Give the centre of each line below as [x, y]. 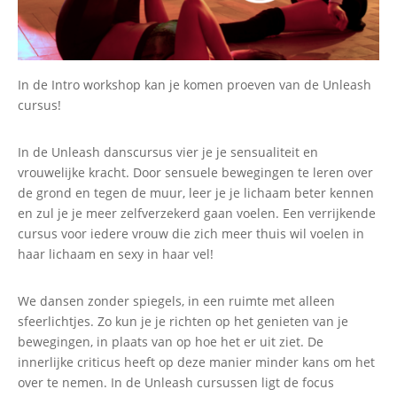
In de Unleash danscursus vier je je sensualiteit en [168, 152]
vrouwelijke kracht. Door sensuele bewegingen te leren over [195, 172]
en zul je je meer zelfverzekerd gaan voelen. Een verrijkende [197, 213]
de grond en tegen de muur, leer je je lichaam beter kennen [196, 192]
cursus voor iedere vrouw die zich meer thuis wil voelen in [191, 233]
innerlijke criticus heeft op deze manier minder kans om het [196, 362]
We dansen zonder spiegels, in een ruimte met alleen [176, 300]
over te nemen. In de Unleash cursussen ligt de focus [176, 382]
